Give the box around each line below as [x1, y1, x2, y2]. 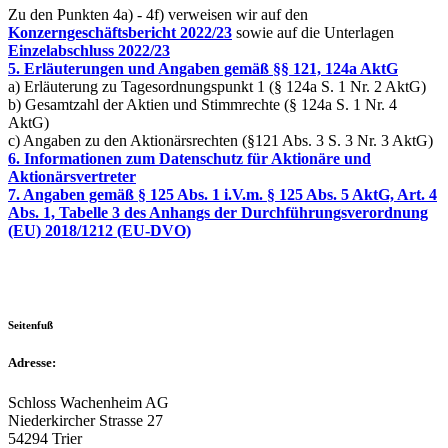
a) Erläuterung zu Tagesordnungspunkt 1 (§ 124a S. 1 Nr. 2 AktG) [8, 77, 426, 95]
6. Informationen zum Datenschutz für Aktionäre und [8, 149, 371, 167]
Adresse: [8, 355, 56, 371]
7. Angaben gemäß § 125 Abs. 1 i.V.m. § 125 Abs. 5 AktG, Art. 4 [8, 185, 437, 203]
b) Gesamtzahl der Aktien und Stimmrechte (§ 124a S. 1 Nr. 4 [8, 95, 397, 113]
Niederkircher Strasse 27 [8, 411, 163, 429]
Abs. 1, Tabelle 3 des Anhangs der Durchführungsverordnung [8, 203, 428, 221]
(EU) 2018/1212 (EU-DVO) [8, 221, 191, 239]
